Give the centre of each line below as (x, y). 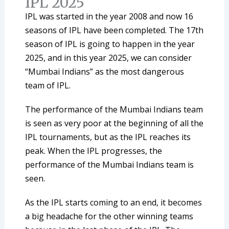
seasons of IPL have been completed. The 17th (114, 30)
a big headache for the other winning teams (109, 216)
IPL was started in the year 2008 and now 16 (109, 17)
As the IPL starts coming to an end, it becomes (113, 203)
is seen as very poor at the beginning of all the (114, 123)
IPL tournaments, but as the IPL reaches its (108, 137)
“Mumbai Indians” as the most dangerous (104, 72)
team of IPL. (48, 86)
